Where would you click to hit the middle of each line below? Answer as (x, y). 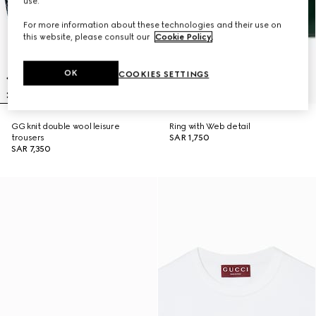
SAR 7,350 (31, 149)
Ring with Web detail (210, 126)
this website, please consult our (88, 37)
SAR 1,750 (189, 138)
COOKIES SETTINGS (164, 74)
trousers (28, 138)
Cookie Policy (184, 37)
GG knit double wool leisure (66, 126)
